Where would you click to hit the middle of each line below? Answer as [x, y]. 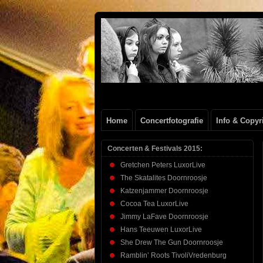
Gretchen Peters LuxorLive [163, 165]
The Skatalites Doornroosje [164, 178]
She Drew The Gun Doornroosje [172, 242]
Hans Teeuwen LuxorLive [161, 230]
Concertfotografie [172, 121]
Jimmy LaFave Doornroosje [164, 217]
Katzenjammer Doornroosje [164, 191]
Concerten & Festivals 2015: [155, 149]
